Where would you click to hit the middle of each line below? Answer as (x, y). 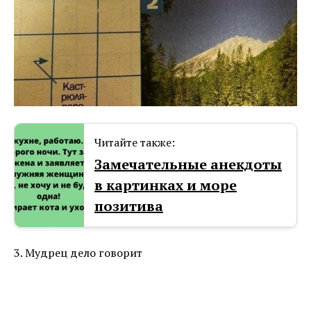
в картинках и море (166, 185)
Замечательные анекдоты (188, 164)
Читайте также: (135, 142)
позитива (129, 205)
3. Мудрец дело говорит (78, 252)
